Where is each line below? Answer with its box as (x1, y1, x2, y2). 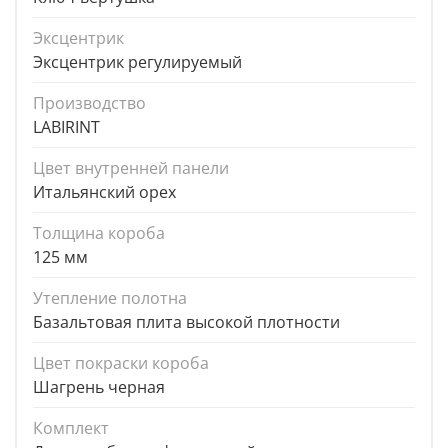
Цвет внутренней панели (33, 157, 229, 180)
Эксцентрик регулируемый (33, 51, 242, 74)
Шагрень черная (33, 376, 165, 399)
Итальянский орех (33, 181, 176, 204)
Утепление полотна (33, 287, 187, 310)
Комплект (33, 417, 109, 440)
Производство (33, 92, 146, 115)
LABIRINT (33, 116, 100, 139)
